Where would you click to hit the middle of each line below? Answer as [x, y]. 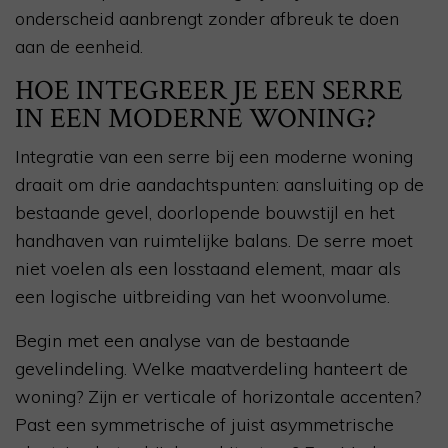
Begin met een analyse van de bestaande [182, 341]
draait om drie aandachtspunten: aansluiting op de [219, 185]
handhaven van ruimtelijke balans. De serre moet [214, 241]
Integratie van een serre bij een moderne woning [214, 157]
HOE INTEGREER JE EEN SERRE [209, 91]
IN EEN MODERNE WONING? [195, 119]
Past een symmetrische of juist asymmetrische [204, 425]
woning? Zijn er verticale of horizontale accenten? [218, 397]
